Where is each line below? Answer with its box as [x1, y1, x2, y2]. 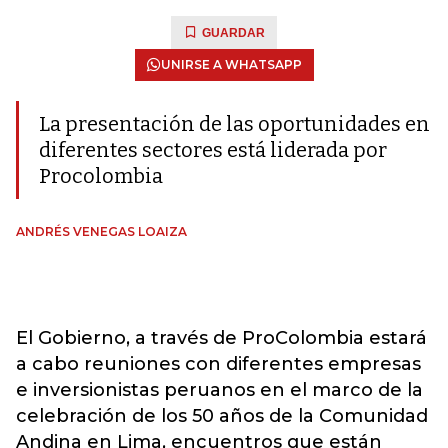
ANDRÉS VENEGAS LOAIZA [16, 224, 187, 239]
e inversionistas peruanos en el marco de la [16, 379, 423, 401]
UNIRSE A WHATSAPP [160, 57, 302, 72]
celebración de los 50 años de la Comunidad [16, 405, 428, 427]
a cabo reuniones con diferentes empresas [16, 353, 421, 375]
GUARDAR [202, 26, 265, 40]
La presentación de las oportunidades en [39, 112, 430, 136]
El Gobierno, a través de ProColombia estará [16, 327, 427, 349]
